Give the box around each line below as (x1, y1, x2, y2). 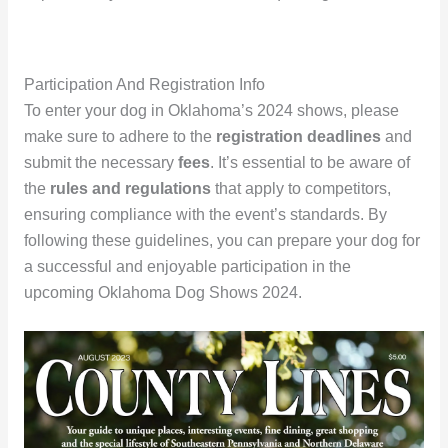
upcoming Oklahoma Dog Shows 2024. (23, 283, 302, 301)
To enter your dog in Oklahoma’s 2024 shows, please (23, 101, 399, 119)
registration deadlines (215, 127, 381, 145)
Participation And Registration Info (23, 75, 265, 93)
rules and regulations (49, 179, 211, 197)
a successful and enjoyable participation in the (23, 257, 351, 275)
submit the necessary (23, 153, 178, 171)
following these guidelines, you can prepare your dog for (23, 231, 420, 249)
